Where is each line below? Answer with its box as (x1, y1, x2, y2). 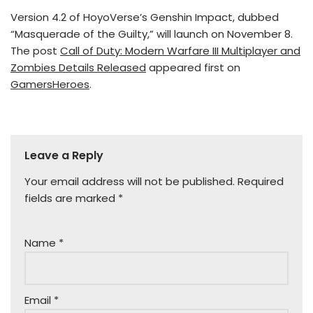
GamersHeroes (10, 77, 89, 92)
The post (10, 43, 60, 59)
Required (238, 174, 284, 189)
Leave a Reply (24, 147, 103, 164)
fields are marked (24, 191, 118, 206)
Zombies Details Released (10, 60, 146, 75)
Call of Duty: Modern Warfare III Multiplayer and (60, 43, 300, 59)
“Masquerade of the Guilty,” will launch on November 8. (10, 27, 293, 42)
